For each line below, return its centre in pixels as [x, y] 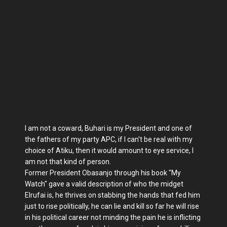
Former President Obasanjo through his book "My [103, 173]
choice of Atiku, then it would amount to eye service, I [109, 150]
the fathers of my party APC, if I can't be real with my [109, 139]
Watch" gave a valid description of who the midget [104, 184]
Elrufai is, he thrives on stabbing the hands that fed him [112, 195]
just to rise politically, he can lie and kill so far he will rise [112, 206]
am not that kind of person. [68, 162]
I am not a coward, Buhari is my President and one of [108, 128]
